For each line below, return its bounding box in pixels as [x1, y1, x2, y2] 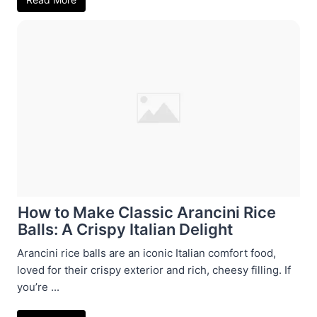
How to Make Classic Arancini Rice [18, 202, 276, 221]
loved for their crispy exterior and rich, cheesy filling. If [17, 263, 291, 277]
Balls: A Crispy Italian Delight [18, 219, 233, 238]
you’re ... [17, 279, 59, 294]
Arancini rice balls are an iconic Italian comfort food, [17, 246, 276, 260]
